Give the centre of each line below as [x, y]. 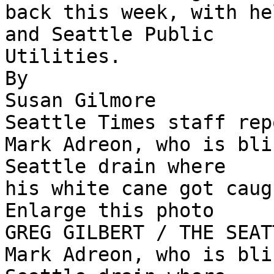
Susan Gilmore [80, 101]
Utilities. [63, 57]
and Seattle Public [109, 35]
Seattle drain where [115, 167]
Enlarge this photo [109, 211]
